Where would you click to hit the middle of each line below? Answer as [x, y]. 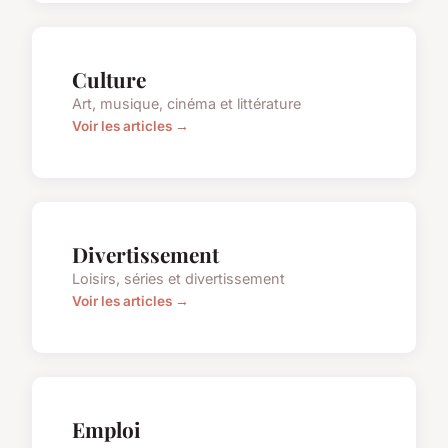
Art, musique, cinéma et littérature [186, 104]
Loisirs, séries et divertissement [178, 279]
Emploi [106, 429]
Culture [109, 79]
